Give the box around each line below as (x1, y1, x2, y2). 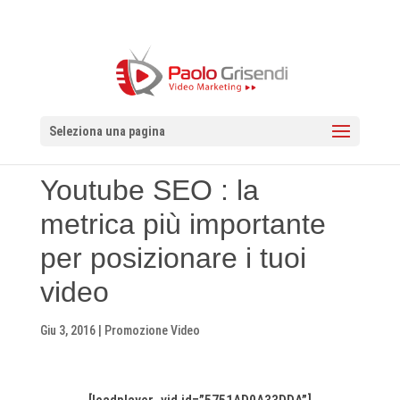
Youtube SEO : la (39, 174, 259, 206)
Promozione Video (104, 323, 200, 337)
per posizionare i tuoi (39, 242, 306, 274)
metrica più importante (39, 208, 326, 240)
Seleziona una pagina (48, 124, 165, 138)
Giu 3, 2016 (39, 323, 96, 337)
